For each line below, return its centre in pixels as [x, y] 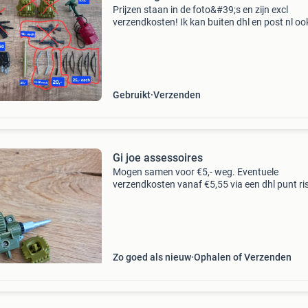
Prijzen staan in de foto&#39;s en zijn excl [200, 10]
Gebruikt [131, 95]
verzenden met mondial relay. [174, 34]
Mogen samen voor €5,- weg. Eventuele [195, 172]
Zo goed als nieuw [152, 257]
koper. [125, 197]
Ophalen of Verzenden [242, 257]
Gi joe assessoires [157, 158]
